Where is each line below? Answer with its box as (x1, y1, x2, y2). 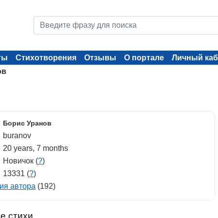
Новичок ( (3, 157, 38, 165)
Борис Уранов (3, 119, 52, 127)
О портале (124, 54, 164, 62)
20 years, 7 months (3, 144, 68, 152)
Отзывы (84, 54, 116, 62)
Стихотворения (16, 54, 76, 62)
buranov (3, 131, 31, 140)
